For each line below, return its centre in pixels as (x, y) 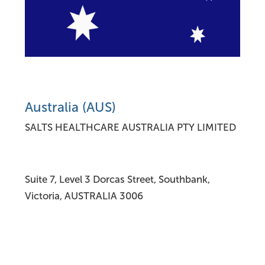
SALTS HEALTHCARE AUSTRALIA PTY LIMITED (130, 127)
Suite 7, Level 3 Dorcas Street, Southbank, (117, 179)
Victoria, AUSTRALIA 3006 (84, 196)
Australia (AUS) (70, 107)
